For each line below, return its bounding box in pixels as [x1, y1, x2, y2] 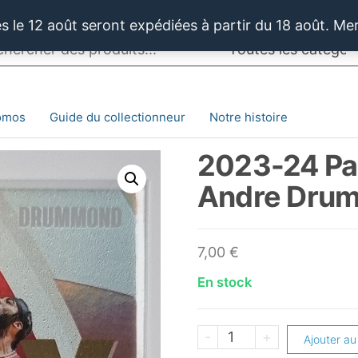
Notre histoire [209, 109, 288, 125]
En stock [197, 273, 252, 290]
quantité [216, 326, 275, 344]
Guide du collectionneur [50, 109, 185, 125]
